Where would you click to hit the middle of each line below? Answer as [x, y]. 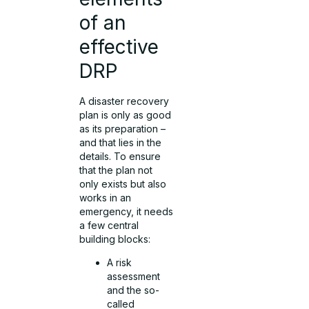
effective [119, 47]
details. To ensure [120, 156]
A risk [120, 263]
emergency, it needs [127, 211]
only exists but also [123, 183]
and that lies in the [121, 142]
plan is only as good [126, 114]
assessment [134, 277]
